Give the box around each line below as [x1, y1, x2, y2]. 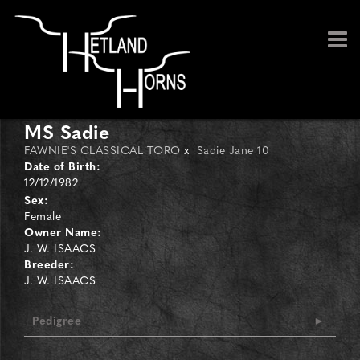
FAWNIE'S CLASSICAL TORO [24, 141, 181, 157]
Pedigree [32, 312, 81, 328]
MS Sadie [24, 117, 109, 145]
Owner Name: [24, 223, 102, 239]
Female [24, 207, 61, 223]
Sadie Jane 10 [196, 141, 269, 157]
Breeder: [24, 256, 74, 272]
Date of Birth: [24, 157, 100, 174]
